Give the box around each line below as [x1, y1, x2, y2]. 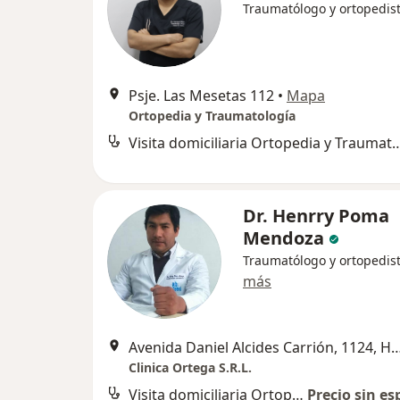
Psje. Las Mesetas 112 [129, 86, 274, 105]
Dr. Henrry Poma [243, 204, 389, 228]
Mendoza [243, 226, 324, 250]
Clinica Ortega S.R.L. [129, 359, 252, 376]
